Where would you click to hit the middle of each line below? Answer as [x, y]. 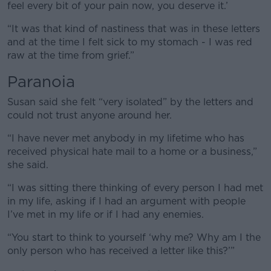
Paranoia [41, 81]
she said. [28, 165]
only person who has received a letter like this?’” [121, 251]
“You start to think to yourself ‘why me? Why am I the [134, 237]
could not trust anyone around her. [90, 115]
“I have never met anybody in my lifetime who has [126, 138]
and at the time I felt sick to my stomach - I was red [130, 42]
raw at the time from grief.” [71, 55]
